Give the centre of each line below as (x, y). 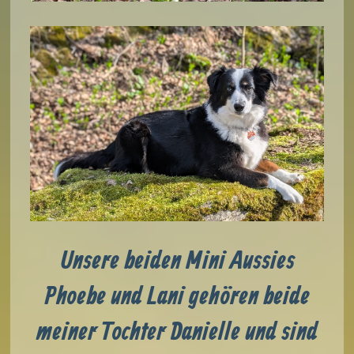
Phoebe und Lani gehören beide (177, 297)
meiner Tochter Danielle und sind (177, 332)
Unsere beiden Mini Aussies (177, 261)
